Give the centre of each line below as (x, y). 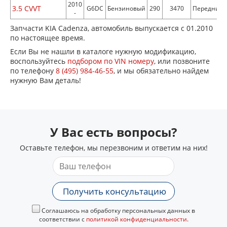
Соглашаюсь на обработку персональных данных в (118, 211)
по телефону (33, 71)
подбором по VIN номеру (111, 61)
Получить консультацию (115, 191)
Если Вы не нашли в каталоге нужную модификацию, (103, 51)
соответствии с (62, 219)
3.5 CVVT (27, 8)
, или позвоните (182, 61)
